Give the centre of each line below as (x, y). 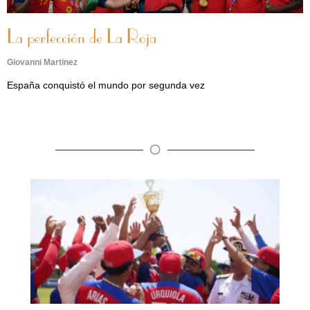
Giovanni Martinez (42, 62)
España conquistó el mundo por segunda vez (106, 85)
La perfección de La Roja (82, 38)
